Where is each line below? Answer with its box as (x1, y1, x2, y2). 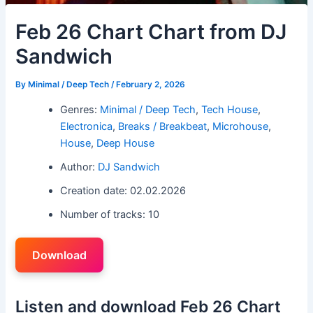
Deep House (96, 136, 155, 150)
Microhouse (212, 119, 269, 133)
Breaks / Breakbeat (118, 119, 208, 133)
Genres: (60, 103, 101, 116)
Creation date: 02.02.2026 (60, 184, 187, 197)
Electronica (60, 119, 113, 133)
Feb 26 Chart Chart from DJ (15, 20, 287, 44)
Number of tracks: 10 (60, 208, 160, 221)
